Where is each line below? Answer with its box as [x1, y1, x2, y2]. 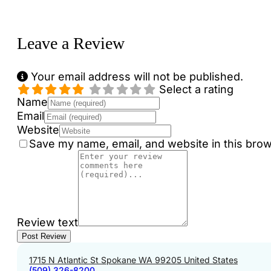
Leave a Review [17, 34, 125, 53]
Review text [17, 216, 78, 229]
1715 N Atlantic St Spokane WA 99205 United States [29, 255, 238, 266]
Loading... [16, 16, 67, 30]
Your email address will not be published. [28, 70, 243, 83]
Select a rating [159, 83, 233, 96]
